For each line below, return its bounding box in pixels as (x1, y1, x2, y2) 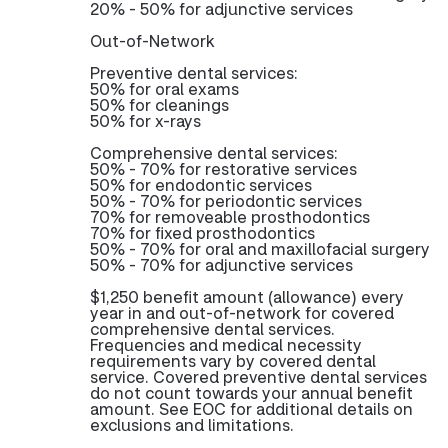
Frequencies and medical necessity (90, 334, 362, 355)
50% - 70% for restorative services (90, 158, 357, 179)
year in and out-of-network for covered (90, 302, 394, 323)
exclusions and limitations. (90, 414, 294, 435)
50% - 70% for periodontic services (90, 190, 362, 211)
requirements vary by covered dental (90, 350, 376, 371)
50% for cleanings (90, 94, 229, 115)
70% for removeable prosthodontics (90, 206, 370, 227)
